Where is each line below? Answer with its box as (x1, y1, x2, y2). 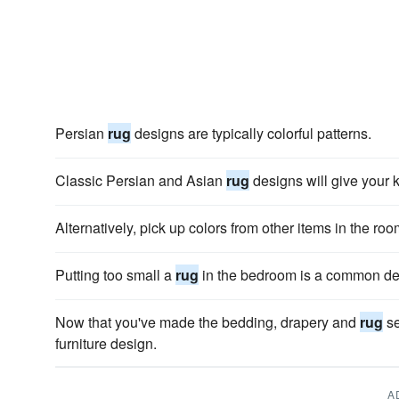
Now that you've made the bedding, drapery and (55, 312, 360, 332)
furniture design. (55, 333, 157, 354)
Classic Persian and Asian (55, 170, 226, 191)
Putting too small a (55, 265, 175, 285)
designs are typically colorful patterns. (131, 123, 371, 143)
